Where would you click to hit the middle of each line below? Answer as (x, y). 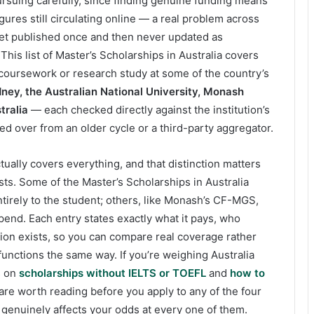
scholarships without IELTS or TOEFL (112, 273)
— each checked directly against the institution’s (149, 110)
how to (247, 273)
